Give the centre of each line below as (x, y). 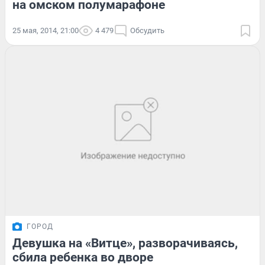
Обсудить (147, 31)
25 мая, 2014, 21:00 (46, 31)
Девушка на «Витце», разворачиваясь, (125, 243)
